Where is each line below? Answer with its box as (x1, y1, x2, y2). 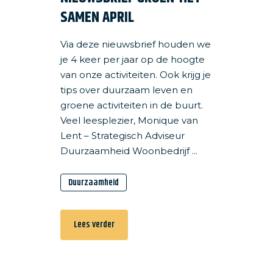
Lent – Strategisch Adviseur (60, 130, 185, 141)
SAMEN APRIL (60, 6, 134, 29)
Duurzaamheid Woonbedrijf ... (60, 145, 197, 157)
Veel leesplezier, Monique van (60, 115, 198, 126)
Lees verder (74, 218, 115, 232)
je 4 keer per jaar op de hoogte (60, 54, 205, 65)
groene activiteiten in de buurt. (60, 99, 208, 111)
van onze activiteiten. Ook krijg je (60, 69, 211, 80)
